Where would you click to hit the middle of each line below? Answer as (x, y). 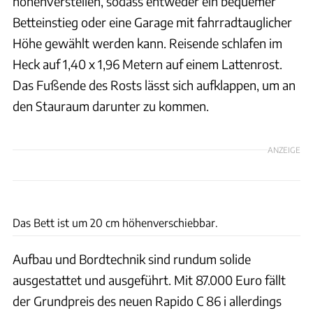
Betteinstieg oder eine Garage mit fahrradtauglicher (152, 22)
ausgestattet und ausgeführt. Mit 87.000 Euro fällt (149, 279)
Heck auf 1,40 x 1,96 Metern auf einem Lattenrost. (147, 64)
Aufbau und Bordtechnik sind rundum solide (132, 259)
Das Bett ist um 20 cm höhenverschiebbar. (115, 222)
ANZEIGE (284, 150)
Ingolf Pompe (284, 197)
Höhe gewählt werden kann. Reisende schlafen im (147, 43)
